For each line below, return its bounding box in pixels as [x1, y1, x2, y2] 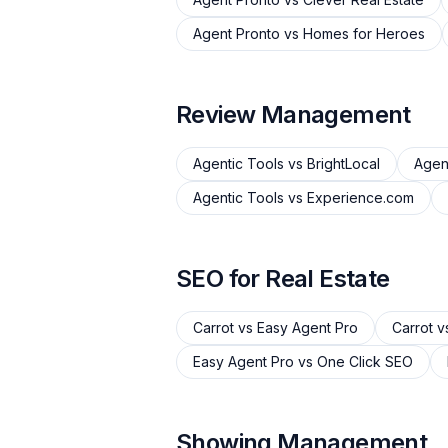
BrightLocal [307, 155, 380, 172]
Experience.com [307, 189, 414, 206]
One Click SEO [317, 353, 413, 370]
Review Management [176, 100, 411, 129]
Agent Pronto [193, 25, 280, 42]
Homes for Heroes [303, 25, 425, 42]
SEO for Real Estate [176, 264, 390, 293]
